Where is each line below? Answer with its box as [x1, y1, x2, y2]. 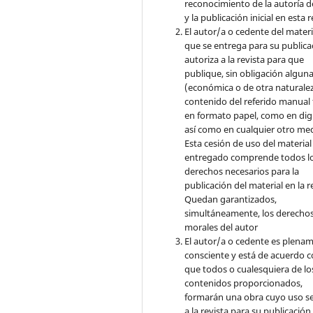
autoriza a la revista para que [184, 52, 305, 66]
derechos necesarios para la [184, 164, 300, 177]
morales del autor [184, 220, 259, 233]
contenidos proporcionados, [184, 276, 303, 289]
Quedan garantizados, [184, 192, 277, 205]
